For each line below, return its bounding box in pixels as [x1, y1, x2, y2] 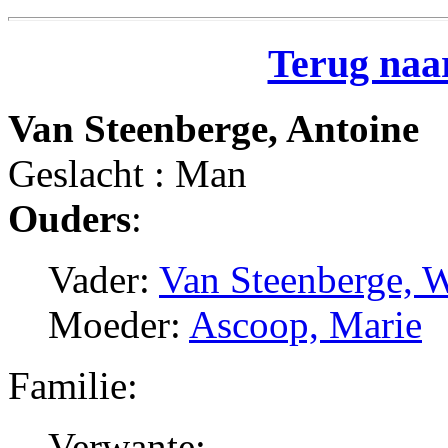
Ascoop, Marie [189, 302, 422, 346]
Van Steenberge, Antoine [8, 106, 419, 150]
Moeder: [48, 302, 189, 346]
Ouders [8, 196, 131, 240]
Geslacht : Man [8, 151, 247, 195]
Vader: [48, 257, 159, 301]
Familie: [8, 363, 138, 407]
